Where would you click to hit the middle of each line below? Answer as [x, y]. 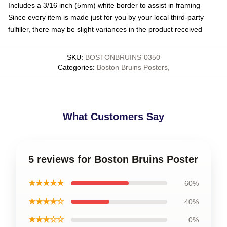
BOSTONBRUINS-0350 [123, 57]
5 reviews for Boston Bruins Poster [113, 159]
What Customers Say [113, 116]
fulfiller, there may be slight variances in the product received [105, 29]
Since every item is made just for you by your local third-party [106, 17]
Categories [75, 67]
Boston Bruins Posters [132, 67]
